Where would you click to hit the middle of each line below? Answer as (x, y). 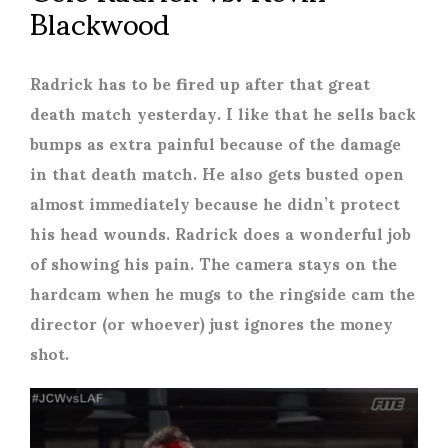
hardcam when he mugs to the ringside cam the (222, 292)
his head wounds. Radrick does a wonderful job (220, 232)
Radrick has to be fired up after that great (200, 82)
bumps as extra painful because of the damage (215, 142)
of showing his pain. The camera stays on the (213, 262)
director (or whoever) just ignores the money (211, 322)
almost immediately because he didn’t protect (215, 202)
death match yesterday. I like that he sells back (223, 112)
